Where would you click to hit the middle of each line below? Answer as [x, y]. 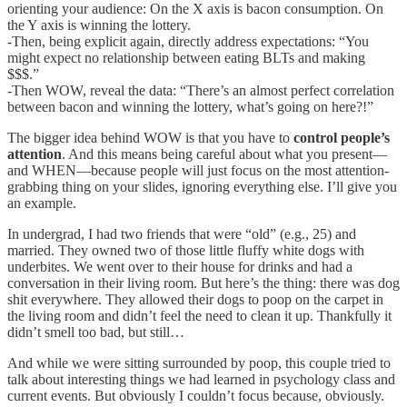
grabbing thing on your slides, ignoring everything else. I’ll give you [202, 187]
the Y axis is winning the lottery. [99, 25]
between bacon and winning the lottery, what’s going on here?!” [190, 107]
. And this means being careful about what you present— [224, 154]
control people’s [342, 138]
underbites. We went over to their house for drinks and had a [180, 267]
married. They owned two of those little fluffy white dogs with [186, 251]
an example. [42, 203]
